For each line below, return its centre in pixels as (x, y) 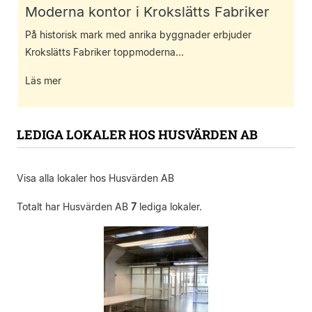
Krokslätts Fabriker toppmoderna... (104, 52)
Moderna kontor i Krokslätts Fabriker (147, 12)
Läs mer (43, 81)
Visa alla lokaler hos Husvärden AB (95, 178)
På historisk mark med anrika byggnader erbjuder (138, 35)
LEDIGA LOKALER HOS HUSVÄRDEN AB (137, 135)
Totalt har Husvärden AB (74, 207)
